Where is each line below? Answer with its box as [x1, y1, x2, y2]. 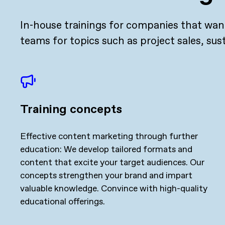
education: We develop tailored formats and [20, 143, 192, 156]
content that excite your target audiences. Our [20, 156, 204, 169]
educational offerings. [20, 195, 105, 208]
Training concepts [20, 101, 122, 118]
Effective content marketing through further [20, 130, 198, 143]
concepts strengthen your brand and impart [20, 169, 192, 182]
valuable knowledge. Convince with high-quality [20, 182, 207, 195]
